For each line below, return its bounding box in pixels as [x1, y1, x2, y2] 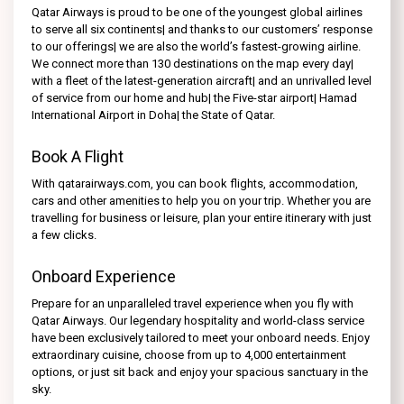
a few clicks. [32, 227, 96, 242]
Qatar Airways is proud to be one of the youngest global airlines [32, 5, 363, 19]
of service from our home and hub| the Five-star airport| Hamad [32, 90, 357, 105]
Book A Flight [32, 146, 124, 166]
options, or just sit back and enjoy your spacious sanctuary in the [32, 364, 368, 379]
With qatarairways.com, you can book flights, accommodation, [32, 176, 358, 190]
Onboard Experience [32, 266, 176, 286]
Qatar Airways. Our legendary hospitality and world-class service [32, 313, 364, 327]
